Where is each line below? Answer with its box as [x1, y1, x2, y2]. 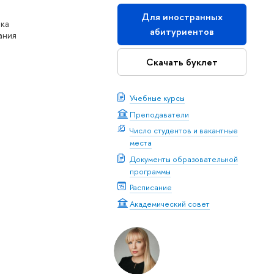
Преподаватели [129, 108, 189, 120]
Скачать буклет [146, 55, 218, 68]
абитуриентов [149, 24, 214, 38]
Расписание [129, 182, 172, 193]
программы [129, 165, 171, 177]
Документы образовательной [129, 153, 238, 165]
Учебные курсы [129, 92, 185, 104]
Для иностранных [141, 10, 223, 23]
